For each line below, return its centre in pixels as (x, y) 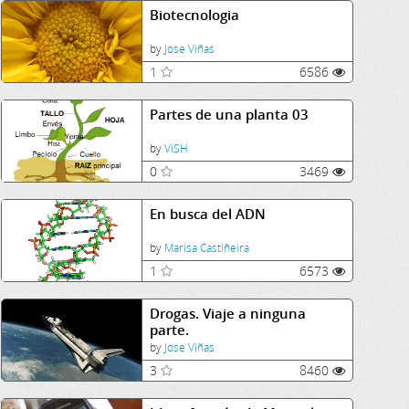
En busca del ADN (207, 214)
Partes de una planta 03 (229, 114)
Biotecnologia (194, 15)
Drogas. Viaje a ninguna (227, 313)
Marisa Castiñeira (206, 248)
